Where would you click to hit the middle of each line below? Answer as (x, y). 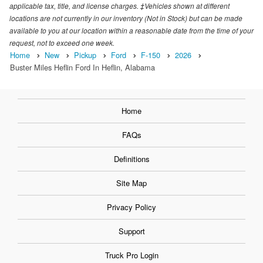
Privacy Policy (131, 207)
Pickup (85, 55)
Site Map (131, 183)
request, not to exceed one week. (62, 42)
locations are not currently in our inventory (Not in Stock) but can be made (126, 18)
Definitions (131, 159)
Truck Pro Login (131, 255)
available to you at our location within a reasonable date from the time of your (131, 30)
